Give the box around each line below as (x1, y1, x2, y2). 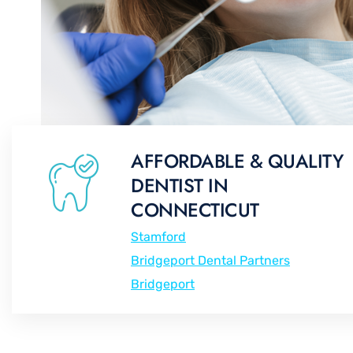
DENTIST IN (131, 167, 228, 195)
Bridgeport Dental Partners (131, 248, 290, 264)
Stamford (131, 225, 186, 240)
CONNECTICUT (131, 191, 259, 220)
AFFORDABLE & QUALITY (131, 143, 343, 171)
